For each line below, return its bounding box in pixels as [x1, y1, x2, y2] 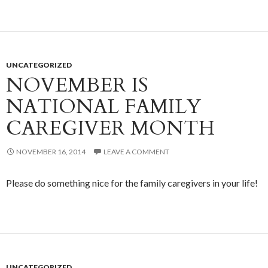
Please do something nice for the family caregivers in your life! [6, 177, 258, 189]
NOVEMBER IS [6, 72, 148, 99]
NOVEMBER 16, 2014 [16, 147, 86, 157]
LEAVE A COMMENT [103, 147, 169, 157]
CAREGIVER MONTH [6, 115, 215, 142]
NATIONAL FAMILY [6, 93, 201, 121]
